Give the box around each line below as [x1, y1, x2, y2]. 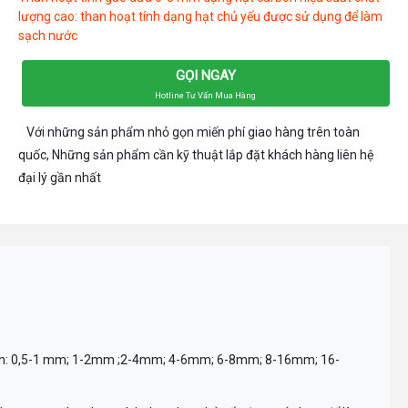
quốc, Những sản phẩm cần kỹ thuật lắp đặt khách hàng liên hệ [18, 147, 374, 162]
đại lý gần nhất [18, 169, 102, 185]
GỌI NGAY [175, 66, 236, 84]
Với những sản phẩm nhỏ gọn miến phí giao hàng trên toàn [18, 124, 361, 139]
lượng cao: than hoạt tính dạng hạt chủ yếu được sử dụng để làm [18, 8, 383, 24]
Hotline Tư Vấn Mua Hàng [155, 89, 257, 100]
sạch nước [18, 27, 78, 43]
